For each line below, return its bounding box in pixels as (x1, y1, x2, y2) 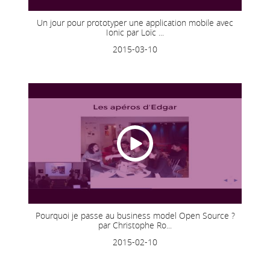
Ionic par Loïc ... (106, 26, 164, 38)
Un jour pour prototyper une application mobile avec (37, 16, 233, 28)
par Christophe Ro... (98, 219, 172, 231)
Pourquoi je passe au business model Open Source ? (35, 209, 235, 221)
